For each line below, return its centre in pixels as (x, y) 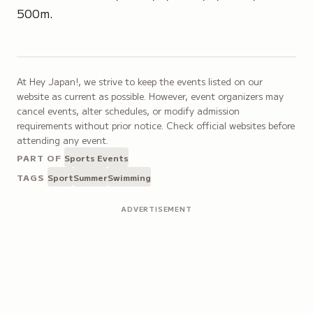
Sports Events (96, 157)
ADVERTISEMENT (156, 209)
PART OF (39, 157)
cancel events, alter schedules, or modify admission (128, 111)
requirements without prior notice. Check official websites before (156, 125)
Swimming (129, 177)
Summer (90, 177)
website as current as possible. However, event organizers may (150, 96)
